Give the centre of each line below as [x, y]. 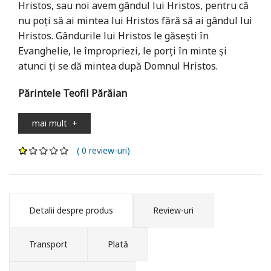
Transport [48, 244]
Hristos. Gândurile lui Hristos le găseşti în [113, 35]
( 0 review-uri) [100, 150]
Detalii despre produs [71, 210]
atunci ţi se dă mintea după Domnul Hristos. [118, 66]
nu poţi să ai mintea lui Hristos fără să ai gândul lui [135, 20]
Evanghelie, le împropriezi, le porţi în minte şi [122, 51]
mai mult [52, 123]
